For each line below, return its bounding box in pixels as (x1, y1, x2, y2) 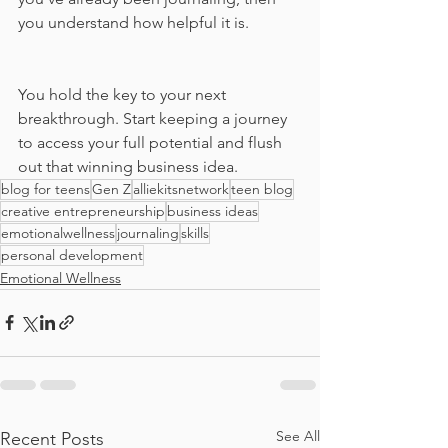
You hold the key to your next (18, 84, 230, 104)
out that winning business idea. (18, 156, 242, 176)
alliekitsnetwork (133, 179, 229, 198)
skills (181, 223, 209, 242)
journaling (117, 223, 179, 242)
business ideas (167, 201, 258, 220)
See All (276, 426, 320, 445)
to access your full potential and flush (18, 132, 286, 152)
